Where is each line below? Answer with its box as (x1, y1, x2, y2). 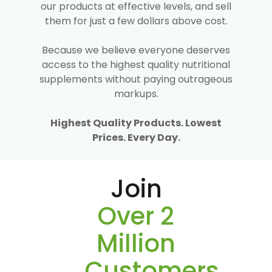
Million (97, 226, 175, 260)
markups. (114, 86, 158, 101)
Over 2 (98, 199, 174, 233)
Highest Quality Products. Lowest (50, 115, 222, 130)
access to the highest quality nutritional (42, 57, 230, 72)
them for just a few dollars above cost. (44, 13, 228, 28)
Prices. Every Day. (92, 130, 180, 144)
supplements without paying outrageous (39, 72, 233, 86)
